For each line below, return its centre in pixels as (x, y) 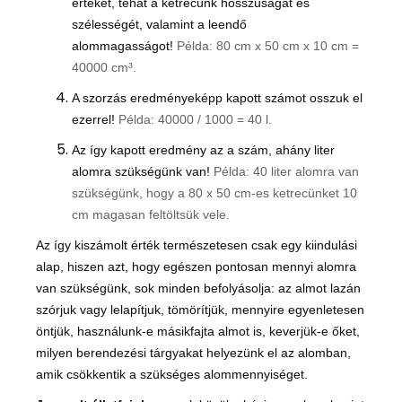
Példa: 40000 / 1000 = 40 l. (195, 120)
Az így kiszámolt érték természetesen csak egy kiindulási (197, 245)
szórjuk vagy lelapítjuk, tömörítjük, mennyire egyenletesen (200, 310)
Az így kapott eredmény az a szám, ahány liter (203, 150)
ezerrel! (95, 120)
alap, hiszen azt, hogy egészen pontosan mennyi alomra (196, 267)
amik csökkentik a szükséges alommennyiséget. (172, 375)
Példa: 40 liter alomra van (286, 172)
